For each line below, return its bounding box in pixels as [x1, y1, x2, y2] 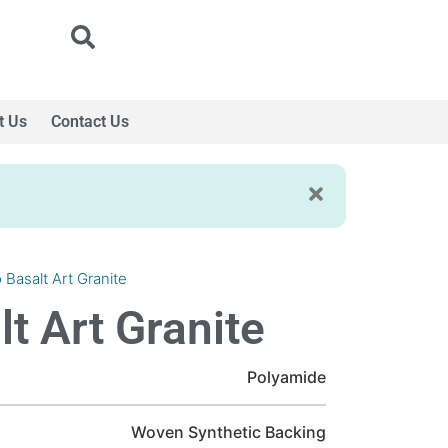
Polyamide [247, 367, 326, 387]
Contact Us [51, 112, 129, 131]
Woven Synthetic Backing [131, 422, 326, 442]
